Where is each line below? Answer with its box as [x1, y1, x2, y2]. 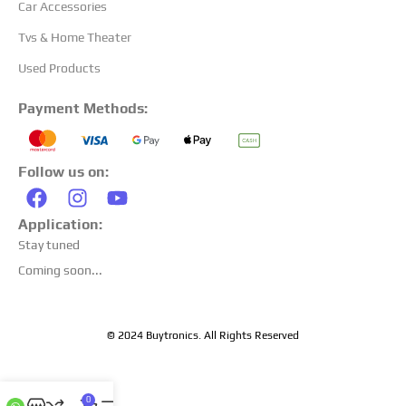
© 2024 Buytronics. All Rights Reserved [107, 328, 299, 342]
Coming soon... [18, 262, 102, 277]
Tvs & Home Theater [18, 30, 131, 45]
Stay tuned [18, 237, 80, 252]
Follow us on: [18, 163, 109, 181]
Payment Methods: [18, 100, 148, 118]
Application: [18, 215, 102, 233]
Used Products [18, 61, 101, 76]
